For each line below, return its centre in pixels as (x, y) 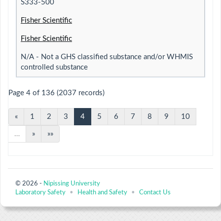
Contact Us (155, 192)
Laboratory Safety (40, 192)
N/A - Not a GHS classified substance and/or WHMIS (107, 57)
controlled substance (54, 67)
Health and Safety (102, 192)
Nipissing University (72, 183)
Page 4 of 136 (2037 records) (56, 93)
